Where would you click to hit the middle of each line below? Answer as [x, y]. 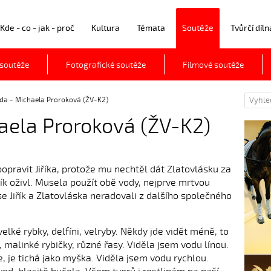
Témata [151, 28]
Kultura [106, 28]
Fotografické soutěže [106, 65]
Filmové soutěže [213, 65]
